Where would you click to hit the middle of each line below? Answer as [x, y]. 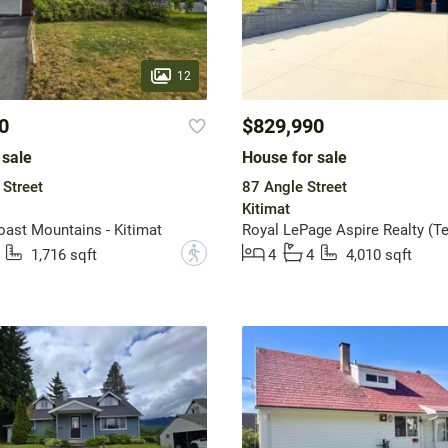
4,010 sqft [378, 255]
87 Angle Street [294, 187]
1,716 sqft [63, 255]
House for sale [294, 158]
